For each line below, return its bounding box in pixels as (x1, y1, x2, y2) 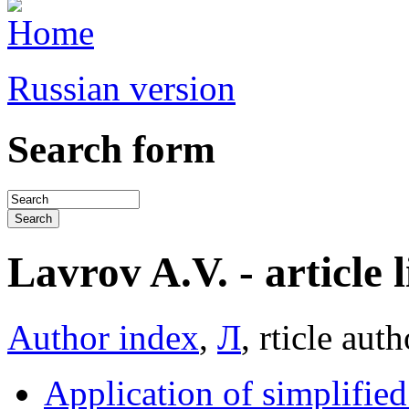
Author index (7, 317, 199, 357)
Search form (7, 127, 215, 171)
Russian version (7, 68, 236, 108)
